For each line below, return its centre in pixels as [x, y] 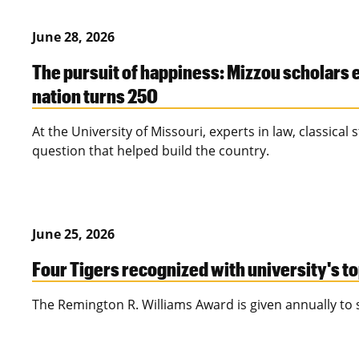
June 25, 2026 [73, 234]
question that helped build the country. [151, 151]
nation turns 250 [95, 96]
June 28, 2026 [73, 37]
